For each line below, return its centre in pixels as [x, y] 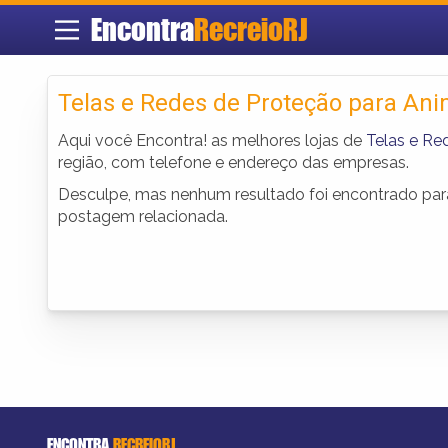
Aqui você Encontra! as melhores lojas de [212, 140]
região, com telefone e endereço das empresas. [233, 162]
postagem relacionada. [143, 216]
